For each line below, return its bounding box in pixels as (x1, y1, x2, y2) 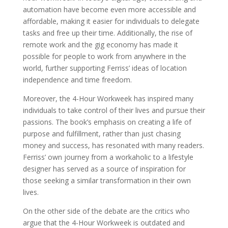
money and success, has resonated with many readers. (22, 140, 204, 150)
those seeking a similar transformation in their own (22, 176, 191, 185)
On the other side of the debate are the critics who (22, 206, 190, 216)
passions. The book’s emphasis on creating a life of (22, 117, 191, 127)
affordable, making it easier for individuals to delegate (22, 16, 199, 26)
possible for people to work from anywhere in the (22, 51, 186, 61)
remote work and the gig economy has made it (22, 40, 178, 49)
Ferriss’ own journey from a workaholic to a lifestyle (22, 152, 193, 162)
